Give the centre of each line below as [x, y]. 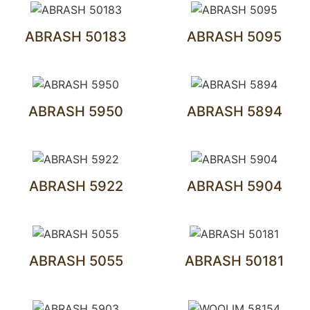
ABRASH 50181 [234, 261]
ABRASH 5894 [234, 111]
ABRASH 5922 [76, 186]
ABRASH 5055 [76, 261]
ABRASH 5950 [76, 111]
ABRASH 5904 [234, 186]
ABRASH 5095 [234, 37]
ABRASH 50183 [76, 37]
